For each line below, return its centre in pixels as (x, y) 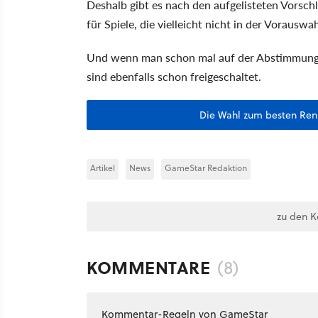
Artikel (103, 168)
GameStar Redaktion (206, 168)
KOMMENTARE (148, 267)
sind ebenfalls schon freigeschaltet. (174, 76)
